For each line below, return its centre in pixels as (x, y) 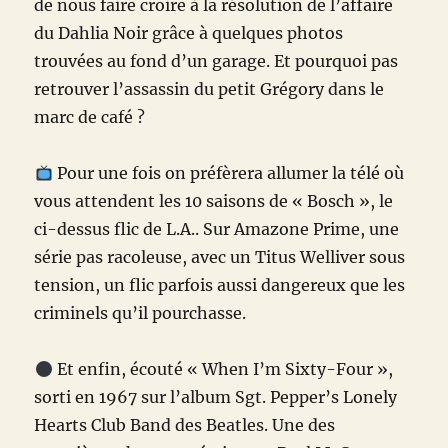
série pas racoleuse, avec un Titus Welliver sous (220, 257)
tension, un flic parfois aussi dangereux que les (220, 285)
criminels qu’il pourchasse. (140, 313)
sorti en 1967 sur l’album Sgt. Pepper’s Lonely (216, 397)
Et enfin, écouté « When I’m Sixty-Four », (224, 369)
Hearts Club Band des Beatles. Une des (185, 425)
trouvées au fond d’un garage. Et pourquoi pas (216, 61)
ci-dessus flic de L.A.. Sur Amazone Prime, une (217, 229)
